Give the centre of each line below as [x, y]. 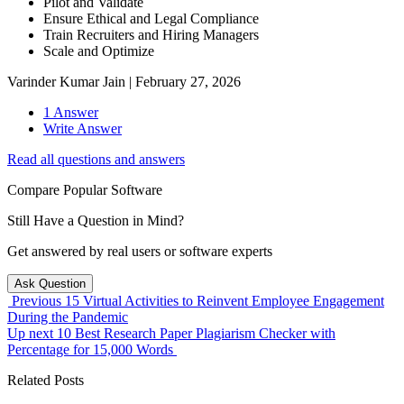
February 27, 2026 [188, 82]
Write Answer [83, 129]
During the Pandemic [68, 317]
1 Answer [71, 113]
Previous [37, 301]
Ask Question [50, 284]
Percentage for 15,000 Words [90, 350]
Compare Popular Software [85, 190]
